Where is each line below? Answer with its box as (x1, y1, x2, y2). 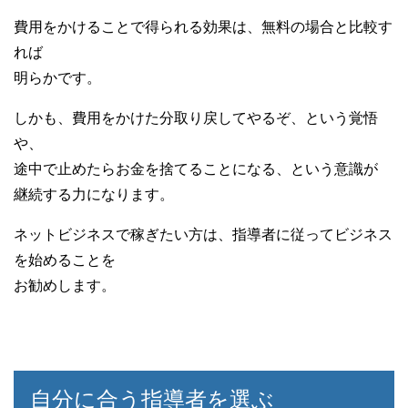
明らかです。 (14, 69, 101, 86)
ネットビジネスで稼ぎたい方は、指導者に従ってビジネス (14, 226, 393, 242)
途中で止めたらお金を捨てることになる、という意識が (14, 160, 378, 177)
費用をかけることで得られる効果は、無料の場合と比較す (14, 18, 393, 35)
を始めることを (14, 251, 116, 268)
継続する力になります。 (14, 186, 174, 202)
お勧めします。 (14, 277, 116, 293)
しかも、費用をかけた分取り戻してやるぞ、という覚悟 (14, 109, 378, 126)
